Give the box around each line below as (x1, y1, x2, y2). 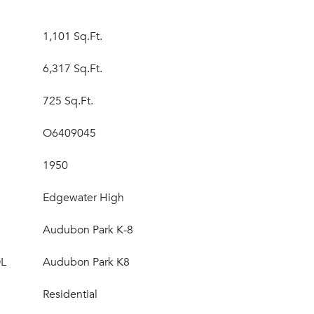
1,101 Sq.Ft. (43, 29, 102, 43)
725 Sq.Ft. (43, 94, 93, 108)
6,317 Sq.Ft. (43, 62, 102, 76)
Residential (43, 287, 97, 301)
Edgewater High (43, 191, 124, 205)
